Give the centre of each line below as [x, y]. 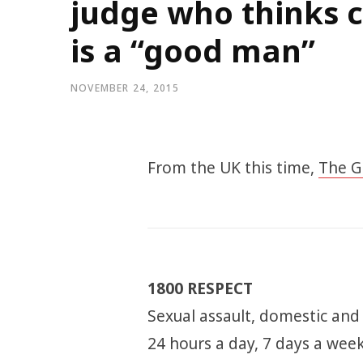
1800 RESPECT [200, 288]
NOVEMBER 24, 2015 [125, 88]
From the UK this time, [233, 168]
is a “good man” [193, 50]
